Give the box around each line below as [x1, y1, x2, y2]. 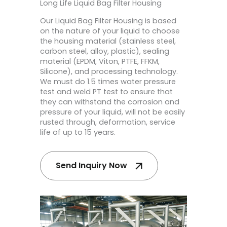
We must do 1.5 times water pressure [40, 76, 176, 87]
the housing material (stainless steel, [40, 35, 176, 46]
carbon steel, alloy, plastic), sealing [40, 46, 169, 56]
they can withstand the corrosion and [40, 96, 179, 107]
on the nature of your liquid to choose [40, 25, 180, 36]
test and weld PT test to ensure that [40, 86, 173, 97]
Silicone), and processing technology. [40, 66, 178, 77]
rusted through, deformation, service [40, 117, 175, 127]
